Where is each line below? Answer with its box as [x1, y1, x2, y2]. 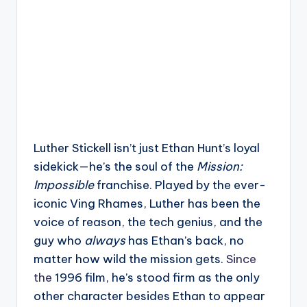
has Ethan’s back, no [125, 232, 244, 248]
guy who [34, 232, 84, 248]
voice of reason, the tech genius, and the [34, 214, 262, 230]
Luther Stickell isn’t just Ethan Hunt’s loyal [34, 140, 260, 156]
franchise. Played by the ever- [94, 177, 266, 193]
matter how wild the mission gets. [34, 251, 226, 267]
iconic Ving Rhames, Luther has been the [34, 195, 260, 211]
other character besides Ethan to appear [34, 288, 265, 304]
